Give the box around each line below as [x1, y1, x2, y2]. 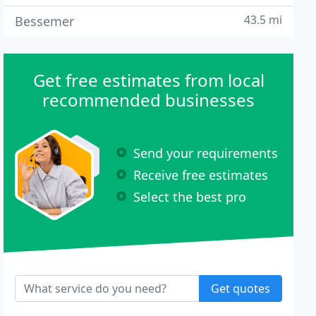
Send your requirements [133, 144, 279, 162]
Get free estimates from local [32, 68, 265, 92]
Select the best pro [133, 188, 247, 205]
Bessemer [15, 13, 75, 30]
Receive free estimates [133, 166, 269, 183]
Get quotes [210, 281, 270, 296]
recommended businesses [42, 88, 255, 111]
